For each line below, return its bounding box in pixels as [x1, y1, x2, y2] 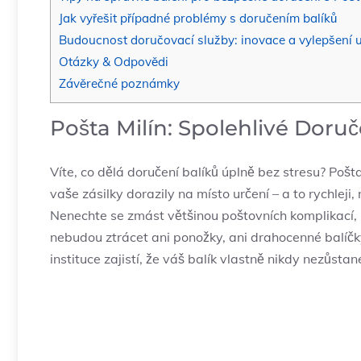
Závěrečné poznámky [59, 76, 180, 92]
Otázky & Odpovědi [59, 54, 168, 70]
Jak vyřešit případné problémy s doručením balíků [59, 10, 337, 27]
